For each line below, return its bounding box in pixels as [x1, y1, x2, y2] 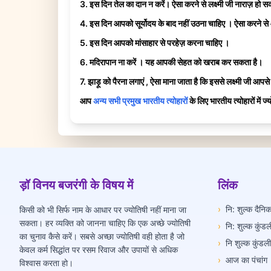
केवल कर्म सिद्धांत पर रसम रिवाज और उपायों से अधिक [19, 244, 178, 255]
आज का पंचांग [226, 254, 267, 265]
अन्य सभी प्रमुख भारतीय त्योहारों [93, 95, 188, 106]
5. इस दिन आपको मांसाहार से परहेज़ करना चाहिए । [80, 37, 229, 48]
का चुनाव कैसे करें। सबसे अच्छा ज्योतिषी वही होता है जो [19, 230, 184, 241]
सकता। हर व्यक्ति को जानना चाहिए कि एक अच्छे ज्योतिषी [19, 217, 191, 228]
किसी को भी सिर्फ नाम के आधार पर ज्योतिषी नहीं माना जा [19, 204, 186, 215]
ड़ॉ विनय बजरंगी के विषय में [19, 177, 133, 192]
